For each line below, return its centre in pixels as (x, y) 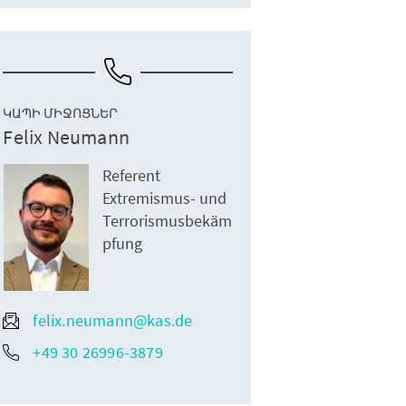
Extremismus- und (165, 198)
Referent (132, 176)
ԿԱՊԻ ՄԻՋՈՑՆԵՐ (61, 114)
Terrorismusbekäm (168, 221)
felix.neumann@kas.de (113, 321)
